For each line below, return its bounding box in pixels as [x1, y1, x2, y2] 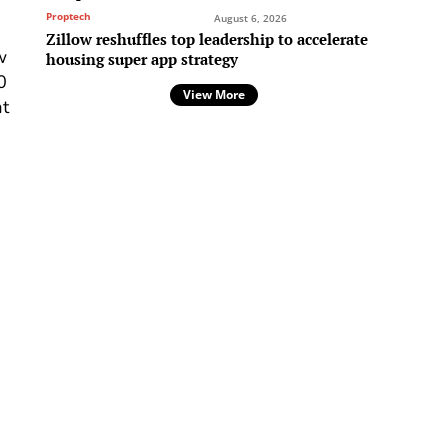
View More [182, 86, 245, 104]
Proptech [46, 9, 91, 24]
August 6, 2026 [213, 11, 287, 26]
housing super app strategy [46, 49, 238, 70]
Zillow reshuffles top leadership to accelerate [46, 29, 368, 50]
